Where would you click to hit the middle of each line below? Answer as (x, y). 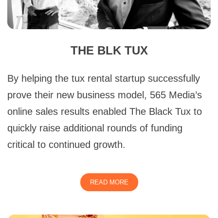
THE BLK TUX (109, 50)
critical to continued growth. (66, 144)
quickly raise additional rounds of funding (95, 128)
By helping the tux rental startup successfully (104, 78)
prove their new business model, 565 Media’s (105, 95)
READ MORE (109, 182)
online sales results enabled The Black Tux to (105, 111)
